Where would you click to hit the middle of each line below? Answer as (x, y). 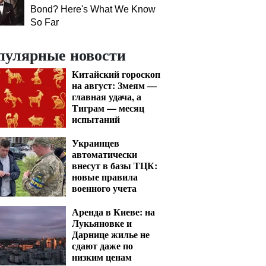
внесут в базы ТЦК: (115, 165)
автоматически (104, 154)
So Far (45, 22)
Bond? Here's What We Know (93, 9)
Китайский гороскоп (116, 74)
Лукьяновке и (102, 223)
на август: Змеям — (114, 85)
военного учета (104, 188)
